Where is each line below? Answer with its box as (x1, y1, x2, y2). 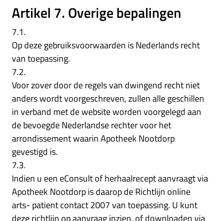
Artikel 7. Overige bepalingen (12, 1, 181, 23)
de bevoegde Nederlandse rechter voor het (12, 118, 171, 132)
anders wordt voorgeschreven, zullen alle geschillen (12, 91, 204, 105)
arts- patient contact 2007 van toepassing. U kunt (12, 198, 197, 212)
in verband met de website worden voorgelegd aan (12, 105, 201, 118)
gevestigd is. (12, 145, 58, 158)
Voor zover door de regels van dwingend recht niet (12, 78, 200, 92)
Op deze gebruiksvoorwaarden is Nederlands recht (12, 38, 200, 52)
